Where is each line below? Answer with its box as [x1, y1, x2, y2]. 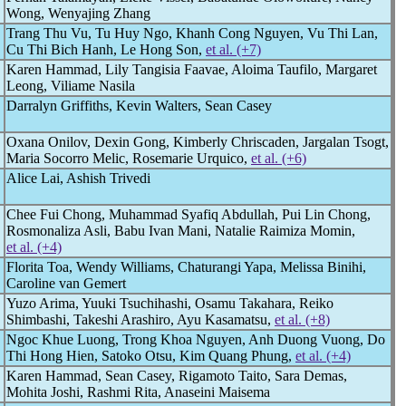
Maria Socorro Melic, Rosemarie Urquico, [6, 150, 251, 166]
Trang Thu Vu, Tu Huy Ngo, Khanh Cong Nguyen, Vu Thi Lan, [6, 25, 378, 41]
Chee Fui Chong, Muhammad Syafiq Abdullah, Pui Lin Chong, [6, 207, 371, 222]
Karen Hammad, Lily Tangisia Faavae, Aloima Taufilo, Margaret [6, 62, 377, 77]
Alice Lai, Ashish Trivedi [6, 170, 150, 186]
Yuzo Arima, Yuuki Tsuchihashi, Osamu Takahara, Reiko [6, 295, 333, 311]
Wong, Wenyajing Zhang [6, 5, 150, 21]
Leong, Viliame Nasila [6, 78, 135, 93]
